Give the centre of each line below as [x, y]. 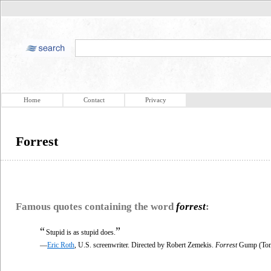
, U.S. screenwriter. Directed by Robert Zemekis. [145, 245]
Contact [94, 100]
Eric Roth [61, 245]
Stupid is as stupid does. [81, 232]
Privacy [155, 100]
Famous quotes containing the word [96, 206]
